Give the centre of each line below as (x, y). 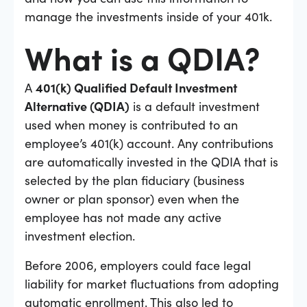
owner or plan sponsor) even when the (132, 198)
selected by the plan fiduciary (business (135, 180)
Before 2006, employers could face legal (138, 265)
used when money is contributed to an (131, 124)
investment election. (80, 235)
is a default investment (195, 106)
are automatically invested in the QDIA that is (151, 161)
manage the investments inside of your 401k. (148, 16)
